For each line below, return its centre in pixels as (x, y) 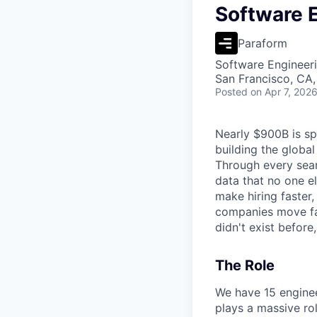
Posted (231, 92)
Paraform (263, 43)
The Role (245, 265)
